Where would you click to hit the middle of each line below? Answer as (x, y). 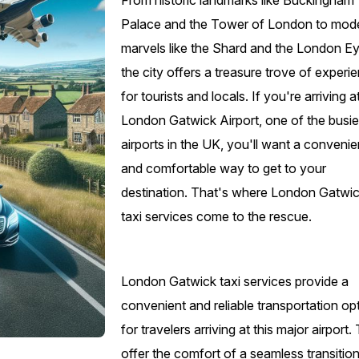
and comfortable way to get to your (224, 169)
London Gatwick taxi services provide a (235, 282)
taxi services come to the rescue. (217, 217)
